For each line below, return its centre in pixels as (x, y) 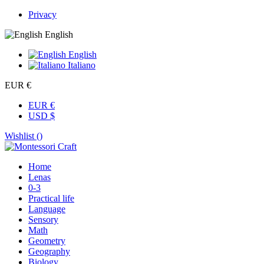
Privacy (42, 14)
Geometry (47, 241)
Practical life (51, 198)
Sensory (43, 220)
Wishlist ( (22, 136)
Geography (49, 251)
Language (47, 209)
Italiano (80, 65)
